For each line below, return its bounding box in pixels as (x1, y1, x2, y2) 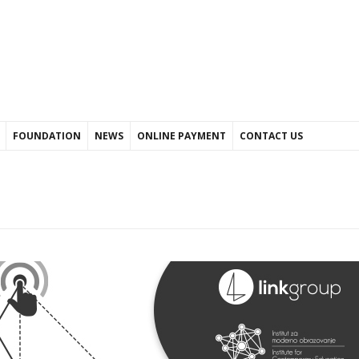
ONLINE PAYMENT (137, 129, 226, 143)
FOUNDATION (13, 129, 81, 143)
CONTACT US (240, 129, 303, 143)
